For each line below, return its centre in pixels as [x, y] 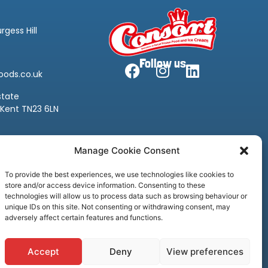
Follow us [162, 63]
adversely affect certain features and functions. [84, 217]
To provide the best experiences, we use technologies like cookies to [119, 174]
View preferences [205, 251]
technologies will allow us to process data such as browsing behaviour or [126, 196]
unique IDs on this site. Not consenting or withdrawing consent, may [118, 207]
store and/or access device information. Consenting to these [105, 185]
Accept [44, 251]
